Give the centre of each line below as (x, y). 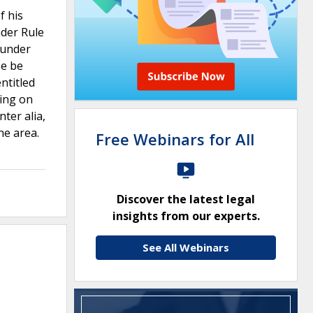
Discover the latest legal (186, 199)
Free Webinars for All (175, 139)
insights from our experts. (186, 216)
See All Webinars (186, 247)
